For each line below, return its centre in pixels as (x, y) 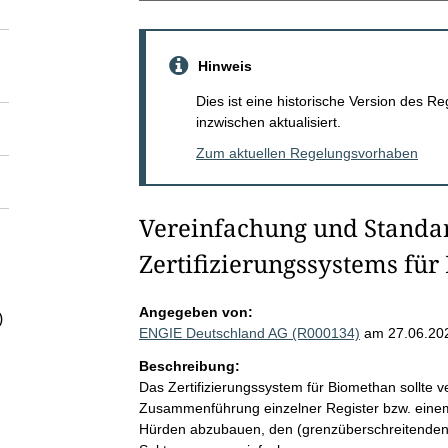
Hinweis (224, 65)
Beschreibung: (189, 365)
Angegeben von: (195, 311)
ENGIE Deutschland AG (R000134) (249, 332)
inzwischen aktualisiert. (268, 121)
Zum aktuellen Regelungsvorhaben (306, 152)
